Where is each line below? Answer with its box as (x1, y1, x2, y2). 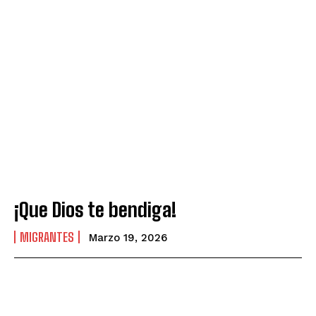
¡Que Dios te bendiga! (14, 197, 176, 221)
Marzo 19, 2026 (89, 231, 167, 244)
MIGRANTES (20, 229, 74, 245)
